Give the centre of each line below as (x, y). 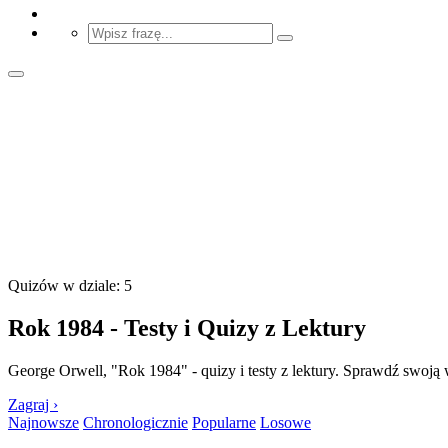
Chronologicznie (135, 422)
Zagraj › (33, 404)
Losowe (285, 422)
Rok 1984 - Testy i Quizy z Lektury (187, 327)
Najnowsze (43, 422)
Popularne (224, 422)
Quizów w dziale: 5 (70, 285)
